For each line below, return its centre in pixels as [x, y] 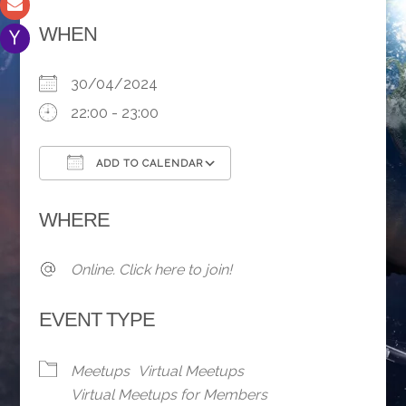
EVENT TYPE [97, 320]
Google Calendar [304, 197]
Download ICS [118, 197]
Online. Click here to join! [151, 270]
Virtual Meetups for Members [169, 395]
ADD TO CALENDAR [147, 164]
